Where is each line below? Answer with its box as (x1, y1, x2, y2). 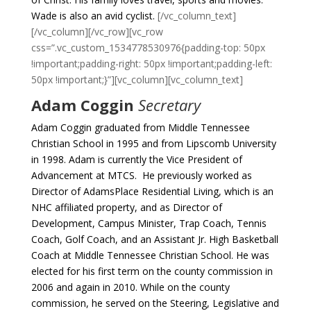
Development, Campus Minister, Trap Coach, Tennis (31, 217, 267, 230)
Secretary (137, 94, 201, 115)
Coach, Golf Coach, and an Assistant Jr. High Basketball (31, 233, 278, 246)
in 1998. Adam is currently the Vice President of (31, 153, 242, 166)
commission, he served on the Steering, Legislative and (31, 296, 279, 310)
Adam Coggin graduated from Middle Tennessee (31, 121, 250, 134)
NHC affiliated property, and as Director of (31, 201, 222, 214)
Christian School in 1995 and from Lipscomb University (31, 137, 276, 150)
